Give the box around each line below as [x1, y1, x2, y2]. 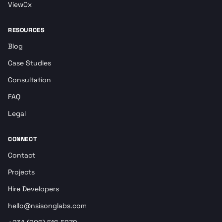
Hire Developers [8, 184, 59, 193]
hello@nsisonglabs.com [8, 201, 87, 210]
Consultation [8, 75, 51, 84]
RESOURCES [8, 26, 45, 34]
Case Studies [8, 58, 51, 67]
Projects [8, 167, 35, 176]
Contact [8, 151, 35, 160]
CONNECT [8, 135, 37, 143]
